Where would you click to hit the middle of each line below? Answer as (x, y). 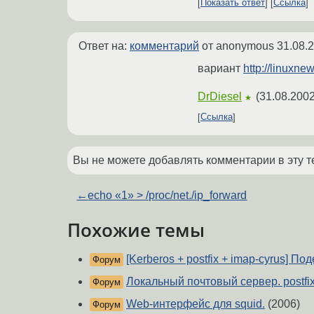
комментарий (164, 46)
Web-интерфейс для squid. (196, 304)
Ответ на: (104, 46)
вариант (220, 68)
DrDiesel (220, 96)
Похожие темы (136, 230)
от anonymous (238, 46)
